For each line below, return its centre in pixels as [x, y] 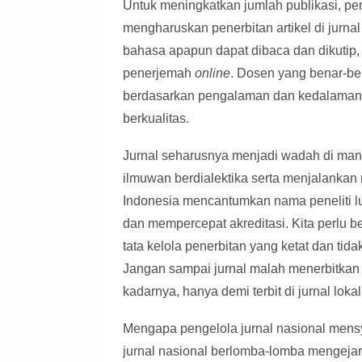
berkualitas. [156, 119]
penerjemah [159, 74]
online [213, 74]
